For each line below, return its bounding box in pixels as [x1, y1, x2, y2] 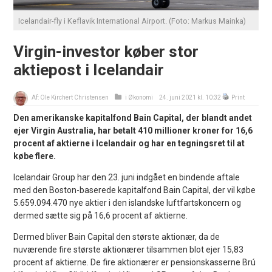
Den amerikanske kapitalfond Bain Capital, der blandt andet [13, 112, 253, 123]
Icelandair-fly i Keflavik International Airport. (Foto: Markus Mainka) [18, 16, 246, 25]
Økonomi [128, 93, 154, 101]
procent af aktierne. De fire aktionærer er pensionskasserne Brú [13, 257, 256, 267]
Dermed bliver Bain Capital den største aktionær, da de [13, 231, 220, 242]
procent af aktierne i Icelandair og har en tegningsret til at [13, 138, 245, 148]
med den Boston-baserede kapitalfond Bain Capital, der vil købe [13, 185, 256, 195]
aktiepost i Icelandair [13, 60, 165, 79]
